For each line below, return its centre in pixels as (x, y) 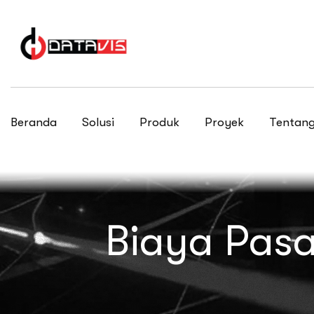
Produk (159, 122)
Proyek (224, 122)
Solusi (98, 122)
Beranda (34, 122)
